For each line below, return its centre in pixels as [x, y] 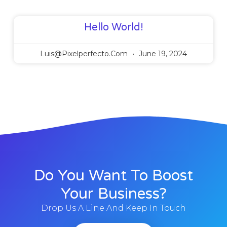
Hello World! [113, 28]
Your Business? [113, 194]
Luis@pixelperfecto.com [85, 54]
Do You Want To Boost [113, 175]
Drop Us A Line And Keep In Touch [113, 208]
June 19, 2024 [162, 54]
